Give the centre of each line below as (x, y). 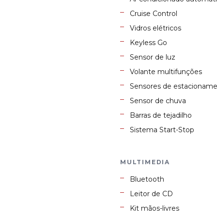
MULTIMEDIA (145, 162)
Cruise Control (154, 14)
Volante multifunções (166, 72)
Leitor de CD (151, 194)
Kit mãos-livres (155, 209)
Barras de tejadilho (161, 116)
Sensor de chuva (158, 101)
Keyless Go (148, 43)
